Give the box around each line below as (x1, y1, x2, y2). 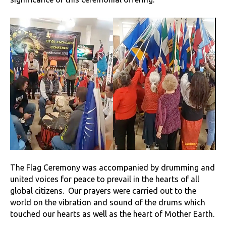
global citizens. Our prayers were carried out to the (10, 186, 196, 196)
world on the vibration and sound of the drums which (10, 198, 205, 207)
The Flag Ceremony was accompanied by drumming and (10, 163, 215, 173)
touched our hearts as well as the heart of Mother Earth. (10, 209, 214, 219)
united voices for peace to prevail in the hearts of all (10, 175, 199, 184)
